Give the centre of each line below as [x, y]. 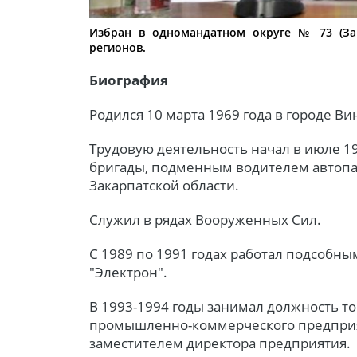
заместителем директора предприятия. [220, 343]
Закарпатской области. [164, 185]
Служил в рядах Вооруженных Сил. [205, 219]
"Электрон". [128, 272]
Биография [129, 80]
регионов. [118, 47]
